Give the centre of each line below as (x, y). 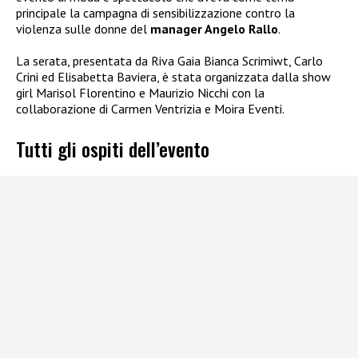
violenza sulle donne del (83, 28)
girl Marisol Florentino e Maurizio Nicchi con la (140, 92)
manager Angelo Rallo (214, 28)
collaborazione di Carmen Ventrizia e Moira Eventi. (150, 108)
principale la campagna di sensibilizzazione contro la (155, 12)
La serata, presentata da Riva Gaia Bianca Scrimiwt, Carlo (169, 60)
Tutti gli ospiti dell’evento (113, 149)
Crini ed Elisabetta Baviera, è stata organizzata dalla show (173, 76)
